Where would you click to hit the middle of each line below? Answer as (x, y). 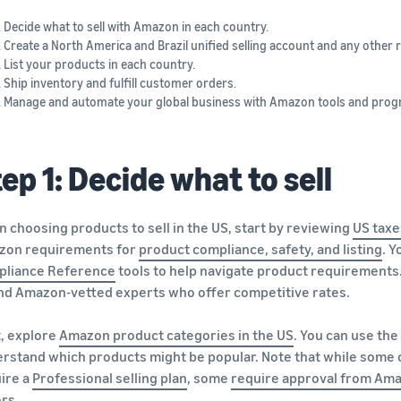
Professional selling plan (110, 377)
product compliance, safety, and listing (260, 248)
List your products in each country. (99, 64)
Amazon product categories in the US (176, 334)
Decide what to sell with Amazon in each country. (136, 26)
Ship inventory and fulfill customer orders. (120, 82)
